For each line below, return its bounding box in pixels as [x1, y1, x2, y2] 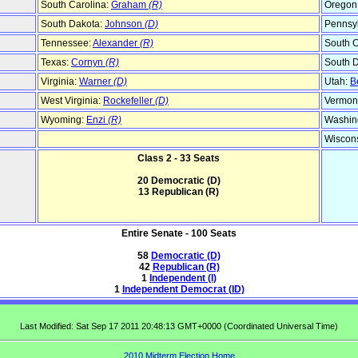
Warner [79, 76, 113, 88]
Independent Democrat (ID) [121, 284, 245, 296]
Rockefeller [103, 95, 155, 107]
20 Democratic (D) [137, 175, 221, 187]
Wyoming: [41, 114, 86, 126]
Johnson [105, 18, 145, 30]
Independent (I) [149, 272, 217, 284]
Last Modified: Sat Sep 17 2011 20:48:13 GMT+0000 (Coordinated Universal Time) [20, 321, 338, 332]
